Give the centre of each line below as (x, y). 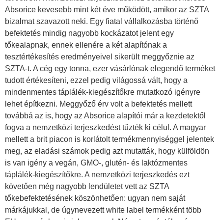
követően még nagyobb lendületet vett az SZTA (87, 186)
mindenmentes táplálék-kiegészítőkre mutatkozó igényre (103, 92)
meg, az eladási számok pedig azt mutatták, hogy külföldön (107, 151)
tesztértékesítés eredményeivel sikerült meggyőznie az (100, 57)
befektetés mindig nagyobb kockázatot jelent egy (89, 33)
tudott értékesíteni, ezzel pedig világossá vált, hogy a (96, 80)
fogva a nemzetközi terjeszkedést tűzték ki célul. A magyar (105, 127)
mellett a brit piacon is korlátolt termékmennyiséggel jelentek (110, 139)
